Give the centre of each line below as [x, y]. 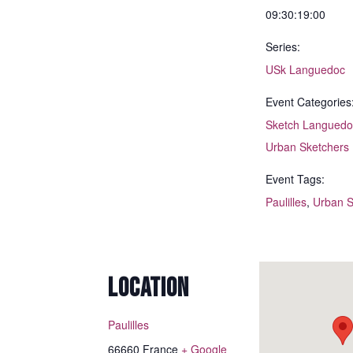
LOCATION [149, 289]
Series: [283, 47]
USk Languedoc [305, 70]
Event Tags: [295, 179]
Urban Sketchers [307, 147]
